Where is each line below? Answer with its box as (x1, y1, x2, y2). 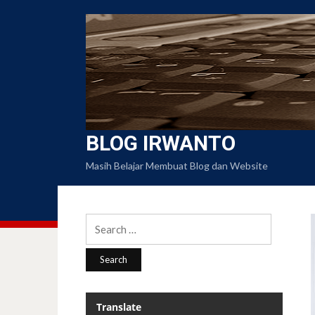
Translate (96, 300, 141, 314)
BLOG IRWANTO (86, 131, 236, 155)
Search (85, 215, 115, 227)
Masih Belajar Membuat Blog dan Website (86, 160, 268, 172)
